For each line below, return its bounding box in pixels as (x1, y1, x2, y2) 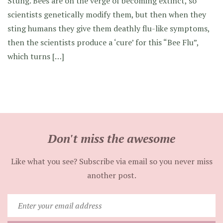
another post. (87, 170, 136, 181)
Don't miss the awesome (48, 130, 175, 146)
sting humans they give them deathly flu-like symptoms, (7, 23, 210, 34)
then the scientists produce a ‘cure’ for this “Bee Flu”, (7, 37, 199, 48)
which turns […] (7, 51, 64, 62)
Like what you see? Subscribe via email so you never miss (10, 156, 213, 167)
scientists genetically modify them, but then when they (7, 9, 206, 20)
